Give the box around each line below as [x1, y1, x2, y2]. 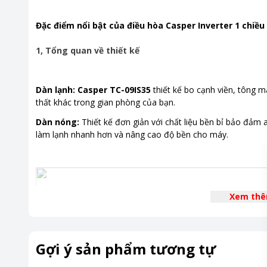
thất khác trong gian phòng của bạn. [36, 97, 178, 108]
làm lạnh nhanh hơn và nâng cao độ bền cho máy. [36, 129, 228, 140]
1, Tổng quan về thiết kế [36, 45, 142, 56]
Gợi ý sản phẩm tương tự [36, 239, 216, 259]
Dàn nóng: [36, 116, 79, 128]
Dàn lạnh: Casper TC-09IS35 [36, 84, 151, 95]
